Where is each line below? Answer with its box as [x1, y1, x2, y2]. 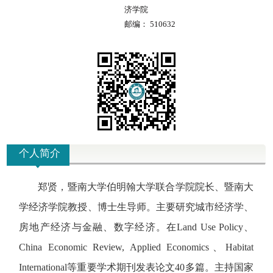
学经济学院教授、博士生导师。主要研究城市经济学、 [19, 202, 254, 212]
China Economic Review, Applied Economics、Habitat [19, 242, 254, 252]
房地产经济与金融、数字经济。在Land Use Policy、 [19, 222, 254, 232]
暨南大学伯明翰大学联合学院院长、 [67, 182, 225, 192]
